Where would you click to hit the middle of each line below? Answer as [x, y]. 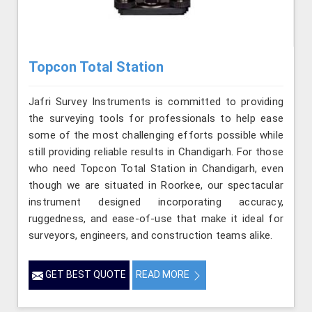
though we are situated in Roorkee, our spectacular [156, 186]
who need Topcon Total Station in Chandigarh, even [156, 169]
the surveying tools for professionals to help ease [156, 119]
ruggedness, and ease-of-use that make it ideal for [156, 219]
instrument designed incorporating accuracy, [156, 202]
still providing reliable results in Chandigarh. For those [156, 152]
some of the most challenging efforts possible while [156, 135]
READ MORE [164, 275]
